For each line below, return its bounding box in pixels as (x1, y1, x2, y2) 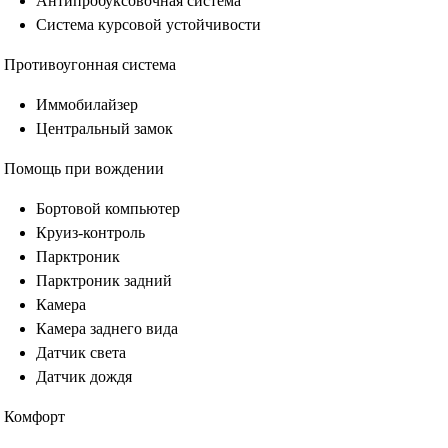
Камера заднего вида (36, 320, 178, 337)
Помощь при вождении (4, 160, 164, 177)
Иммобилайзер (36, 96, 138, 113)
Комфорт (4, 408, 65, 425)
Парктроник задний (36, 272, 172, 289)
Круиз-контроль (36, 224, 145, 241)
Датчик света (36, 344, 126, 361)
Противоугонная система (4, 56, 176, 73)
